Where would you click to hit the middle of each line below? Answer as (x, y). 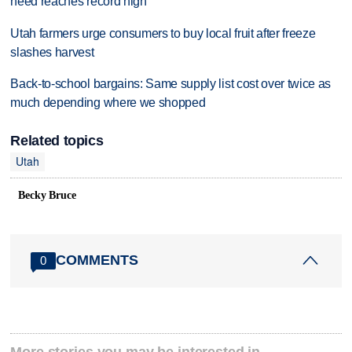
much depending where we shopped (108, 103)
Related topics (57, 140)
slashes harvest (52, 52)
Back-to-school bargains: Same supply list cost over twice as (171, 84)
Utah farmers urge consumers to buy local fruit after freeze (163, 33)
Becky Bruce (47, 195)
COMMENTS (97, 260)
